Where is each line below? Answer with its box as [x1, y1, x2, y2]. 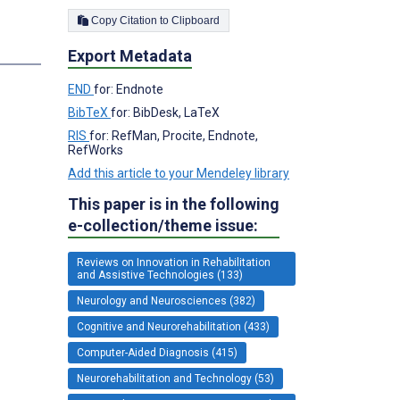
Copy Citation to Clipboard [171, 13, 220, 27]
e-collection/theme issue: [68, 215, 258, 235]
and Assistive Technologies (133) [77, 268, 243, 281]
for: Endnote [94, 81, 163, 96]
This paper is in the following [68, 194, 279, 213]
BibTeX [68, 104, 111, 120]
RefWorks [68, 142, 123, 157]
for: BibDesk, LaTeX [111, 104, 220, 120]
